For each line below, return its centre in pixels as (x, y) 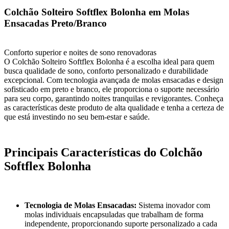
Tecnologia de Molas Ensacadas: (81, 205)
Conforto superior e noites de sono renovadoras (80, 52)
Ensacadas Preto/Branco (55, 24)
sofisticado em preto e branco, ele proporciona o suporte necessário (112, 89)
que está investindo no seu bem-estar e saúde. (77, 117)
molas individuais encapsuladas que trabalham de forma (114, 214)
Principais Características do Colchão (103, 152)
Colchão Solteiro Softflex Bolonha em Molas (97, 12)
